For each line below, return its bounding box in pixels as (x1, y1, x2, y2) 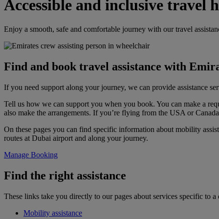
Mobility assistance (23, 208, 82, 217)
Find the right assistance (4, 169, 126, 182)
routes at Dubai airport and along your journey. (4, 133, 148, 142)
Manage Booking (4, 150, 58, 159)
